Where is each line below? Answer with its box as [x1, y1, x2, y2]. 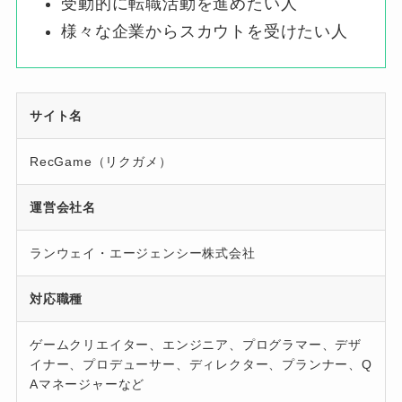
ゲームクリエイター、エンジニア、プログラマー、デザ [29, 336, 363, 352]
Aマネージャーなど [29, 376, 145, 391]
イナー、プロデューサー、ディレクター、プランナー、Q [29, 356, 372, 371]
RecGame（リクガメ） [29, 153, 172, 169]
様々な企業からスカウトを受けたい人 [61, 22, 348, 40]
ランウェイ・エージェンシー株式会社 [29, 245, 256, 260]
